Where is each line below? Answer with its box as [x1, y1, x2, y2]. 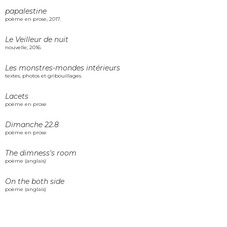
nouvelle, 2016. [5, 44, 42, 51]
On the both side [5, 177, 64, 186]
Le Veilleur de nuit [5, 35, 68, 45]
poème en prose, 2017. [5, 16, 61, 23]
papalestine [5, 7, 47, 16]
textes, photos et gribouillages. [5, 72, 82, 80]
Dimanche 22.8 [5, 120, 59, 130]
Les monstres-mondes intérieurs [5, 63, 120, 73]
